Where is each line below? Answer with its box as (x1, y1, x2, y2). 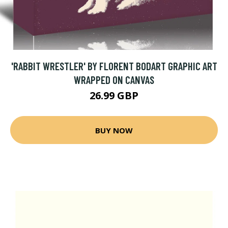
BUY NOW (95, 125, 133, 135)
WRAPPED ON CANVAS (74, 73, 154, 87)
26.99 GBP (90, 89, 138, 103)
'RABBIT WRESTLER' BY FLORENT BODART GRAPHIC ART (11, 60, 217, 73)
